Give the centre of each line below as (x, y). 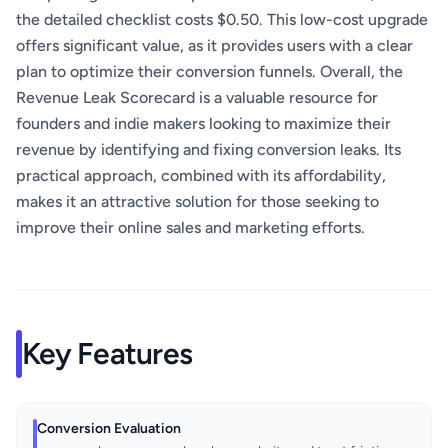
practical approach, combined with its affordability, (201, 176)
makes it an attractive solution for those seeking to (197, 202)
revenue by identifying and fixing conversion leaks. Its (208, 150)
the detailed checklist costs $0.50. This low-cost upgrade (222, 20)
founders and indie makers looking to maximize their (203, 124)
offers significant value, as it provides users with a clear (214, 46)
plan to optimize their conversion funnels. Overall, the (209, 72)
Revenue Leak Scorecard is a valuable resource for (197, 98)
